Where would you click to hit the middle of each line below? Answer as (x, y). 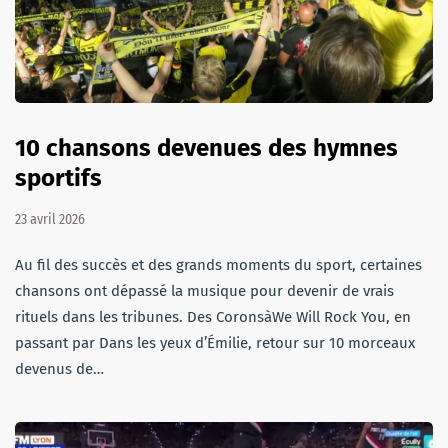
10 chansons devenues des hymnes (206, 147)
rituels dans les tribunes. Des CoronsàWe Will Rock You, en (213, 316)
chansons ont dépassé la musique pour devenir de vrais (204, 290)
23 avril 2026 (50, 219)
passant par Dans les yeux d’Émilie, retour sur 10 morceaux (215, 342)
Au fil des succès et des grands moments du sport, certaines (218, 264)
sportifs (58, 177)
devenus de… (59, 368)
